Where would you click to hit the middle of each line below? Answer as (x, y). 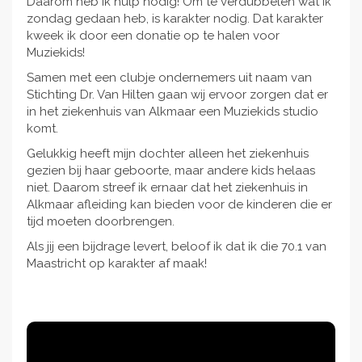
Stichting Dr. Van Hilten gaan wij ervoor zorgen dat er (177, 94)
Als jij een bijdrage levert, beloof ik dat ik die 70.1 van (177, 246)
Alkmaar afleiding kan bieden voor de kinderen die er (179, 204)
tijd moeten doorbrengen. (104, 221)
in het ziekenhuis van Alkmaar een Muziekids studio (173, 111)
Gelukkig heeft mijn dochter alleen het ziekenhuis (168, 153)
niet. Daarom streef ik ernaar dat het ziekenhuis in (167, 187)
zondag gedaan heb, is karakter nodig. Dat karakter (175, 18)
